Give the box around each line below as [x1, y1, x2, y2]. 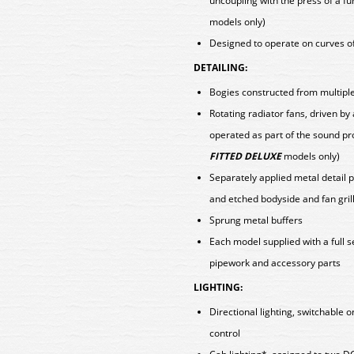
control [209, 326, 240, 340]
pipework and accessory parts [209, 256, 341, 269]
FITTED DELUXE [209, 149, 281, 163]
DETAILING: [194, 61, 247, 74]
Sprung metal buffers [209, 213, 303, 227]
